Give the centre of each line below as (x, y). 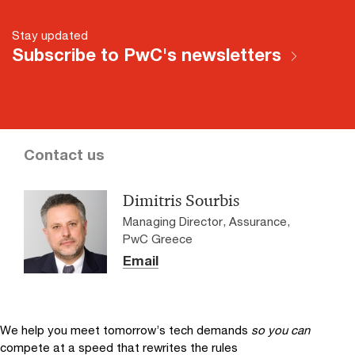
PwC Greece (158, 238)
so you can (281, 329)
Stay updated (50, 34)
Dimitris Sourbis (181, 200)
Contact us (64, 154)
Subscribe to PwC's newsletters (147, 54)
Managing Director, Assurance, (206, 221)
